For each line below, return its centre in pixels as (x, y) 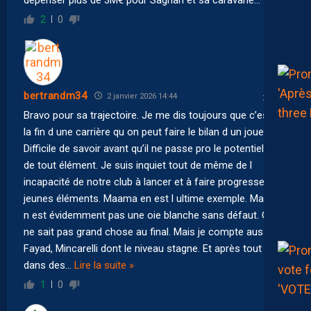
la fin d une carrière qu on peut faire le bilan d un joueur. (149, 132)
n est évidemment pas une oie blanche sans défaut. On (149, 215)
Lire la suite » (104, 265)
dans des (44, 265)
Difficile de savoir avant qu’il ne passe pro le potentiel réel (153, 148)
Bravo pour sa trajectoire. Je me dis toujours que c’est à (152, 115)
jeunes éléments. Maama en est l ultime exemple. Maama (154, 198)
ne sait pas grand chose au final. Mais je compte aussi (147, 232)
